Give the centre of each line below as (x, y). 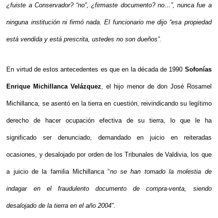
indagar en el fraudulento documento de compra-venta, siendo (109, 189)
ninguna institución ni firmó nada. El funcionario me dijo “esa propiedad (109, 22)
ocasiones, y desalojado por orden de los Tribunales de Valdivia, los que (109, 154)
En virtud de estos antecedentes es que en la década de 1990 (96, 69)
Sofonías (198, 69)
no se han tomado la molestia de (161, 172)
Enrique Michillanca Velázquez (54, 86)
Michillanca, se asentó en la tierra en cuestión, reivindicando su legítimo (109, 103)
